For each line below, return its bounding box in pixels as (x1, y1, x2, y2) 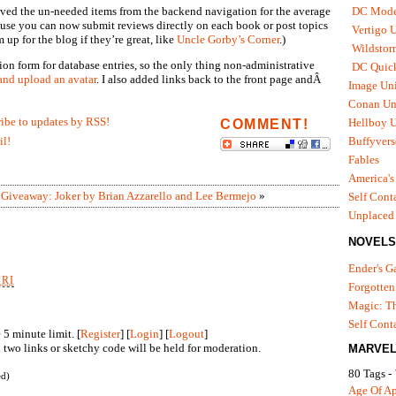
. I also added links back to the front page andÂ (96, 72, 324, 86)
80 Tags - (348, 366, 394, 380)
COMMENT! (220, 117, 309, 132)
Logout (169, 326, 204, 340)
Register (80, 326, 120, 340)
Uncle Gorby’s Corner (177, 33, 279, 46)
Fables (348, 153, 379, 166)
